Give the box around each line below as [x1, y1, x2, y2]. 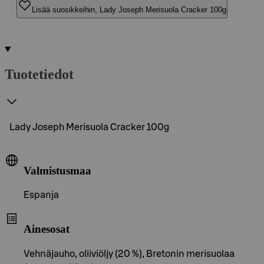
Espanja [24, 190, 59, 200]
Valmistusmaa [24, 164, 91, 177]
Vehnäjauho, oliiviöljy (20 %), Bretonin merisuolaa [24, 249, 235, 259]
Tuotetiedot [5, 66, 74, 82]
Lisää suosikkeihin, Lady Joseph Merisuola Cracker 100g [32, 5, 226, 14]
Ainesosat [24, 222, 70, 235]
